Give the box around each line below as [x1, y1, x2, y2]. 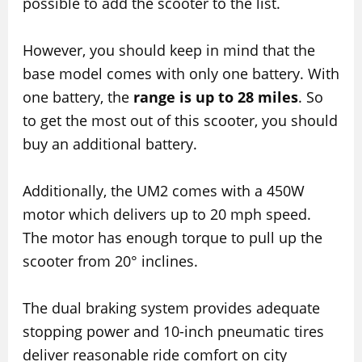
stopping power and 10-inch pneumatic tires [22, 321, 324, 341]
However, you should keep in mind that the [22, 40, 315, 61]
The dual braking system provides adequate [22, 297, 320, 318]
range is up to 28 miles [133, 87, 298, 107]
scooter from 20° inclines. [22, 250, 198, 271]
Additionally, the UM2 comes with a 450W [22, 180, 305, 200]
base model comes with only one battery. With [22, 64, 339, 84]
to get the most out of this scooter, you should [22, 111, 338, 131]
